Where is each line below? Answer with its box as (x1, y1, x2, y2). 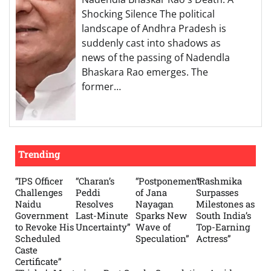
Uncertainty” (75, 221, 131, 233)
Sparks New (135, 209, 187, 222)
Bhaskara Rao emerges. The (82, 65, 208, 79)
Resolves (75, 198, 113, 211)
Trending (18, 148, 60, 161)
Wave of (135, 221, 171, 233)
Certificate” (15, 255, 62, 268)
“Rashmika (195, 175, 242, 188)
